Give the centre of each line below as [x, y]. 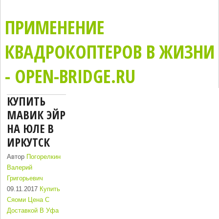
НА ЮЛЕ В [31, 129]
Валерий [20, 168]
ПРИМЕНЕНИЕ [55, 27]
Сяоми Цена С [28, 200]
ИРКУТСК [29, 142]
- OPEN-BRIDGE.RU [70, 76]
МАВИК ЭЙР [36, 115]
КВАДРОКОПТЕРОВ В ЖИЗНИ [109, 51]
